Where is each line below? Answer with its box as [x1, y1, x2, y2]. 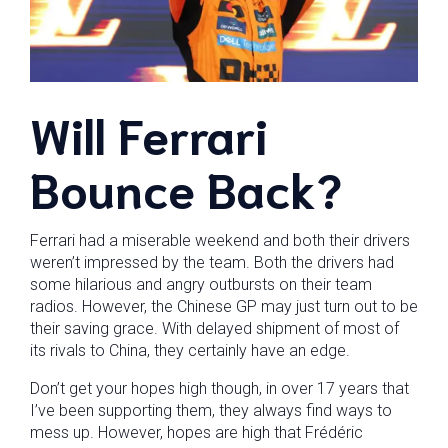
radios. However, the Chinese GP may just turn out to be [30, 297, 418, 316]
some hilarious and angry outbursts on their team [30, 275, 372, 294]
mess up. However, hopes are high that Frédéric [30, 423, 363, 442]
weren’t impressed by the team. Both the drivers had [30, 253, 394, 272]
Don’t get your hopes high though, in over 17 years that [30, 379, 409, 398]
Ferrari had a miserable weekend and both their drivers [30, 231, 410, 250]
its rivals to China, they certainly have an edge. [30, 341, 350, 360]
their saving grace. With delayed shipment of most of [30, 319, 399, 338]
